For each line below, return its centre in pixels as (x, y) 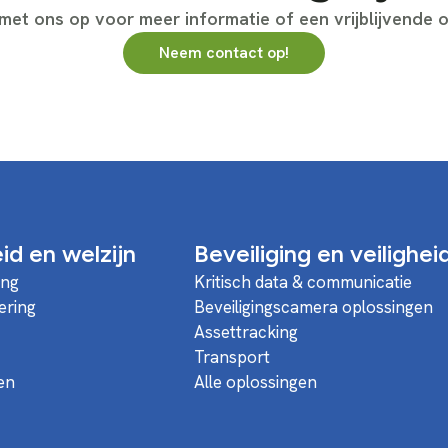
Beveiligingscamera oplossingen (313, 306)
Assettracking (246, 331)
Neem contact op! (224, 52)
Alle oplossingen (255, 381)
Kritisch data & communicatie (303, 281)
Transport (232, 356)
